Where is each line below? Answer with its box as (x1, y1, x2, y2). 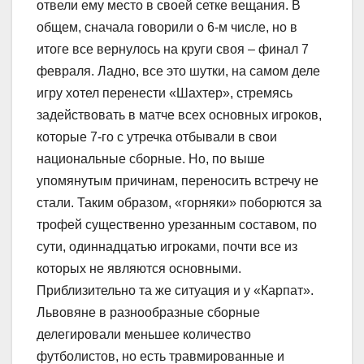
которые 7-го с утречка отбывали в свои (37, 130, 277, 145)
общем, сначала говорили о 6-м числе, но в (37, 20, 297, 35)
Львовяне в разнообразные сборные (37, 305, 260, 320)
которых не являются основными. (37, 262, 241, 276)
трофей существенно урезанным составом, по (37, 218, 317, 232)
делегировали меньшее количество (37, 327, 251, 342)
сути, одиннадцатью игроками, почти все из (37, 240, 297, 254)
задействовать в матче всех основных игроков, (37, 108, 322, 123)
